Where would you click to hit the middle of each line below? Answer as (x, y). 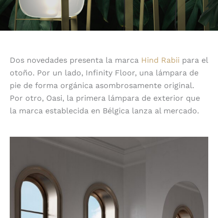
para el (194, 60)
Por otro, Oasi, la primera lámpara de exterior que (105, 98)
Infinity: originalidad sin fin (109, 130)
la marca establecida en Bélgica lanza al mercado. (104, 111)
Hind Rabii (160, 60)
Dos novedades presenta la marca (75, 60)
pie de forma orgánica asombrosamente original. (102, 86)
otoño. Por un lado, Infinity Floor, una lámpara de (104, 73)
